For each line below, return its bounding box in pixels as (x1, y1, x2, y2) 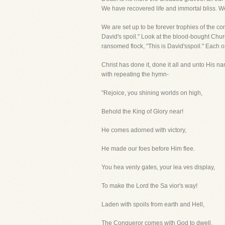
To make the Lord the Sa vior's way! (101, 182, 197, 189)
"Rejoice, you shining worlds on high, (101, 89, 202, 96)
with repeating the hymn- (101, 71, 169, 78)
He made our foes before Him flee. (101, 145, 195, 152)
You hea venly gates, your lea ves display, (101, 164, 215, 171)
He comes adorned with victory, (101, 127, 186, 134)
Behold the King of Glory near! (101, 108, 183, 115)
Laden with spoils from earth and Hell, (101, 201, 204, 208)
